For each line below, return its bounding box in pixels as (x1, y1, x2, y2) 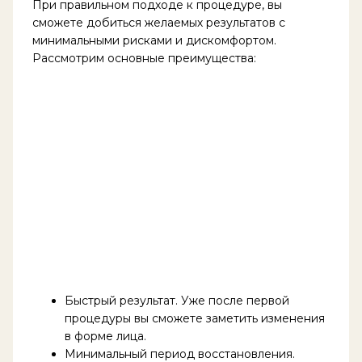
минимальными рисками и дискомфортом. (32, 33, 276, 48)
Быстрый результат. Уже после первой (64, 293, 289, 309)
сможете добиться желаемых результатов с (32, 15, 285, 31)
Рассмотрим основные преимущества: (32, 51, 256, 66)
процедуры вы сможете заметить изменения (64, 311, 325, 326)
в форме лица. (64, 329, 146, 344)
